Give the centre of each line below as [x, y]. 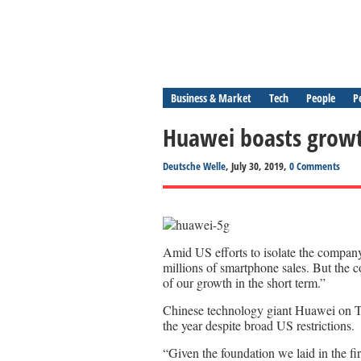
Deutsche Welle [194, 166]
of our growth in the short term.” [244, 282]
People [321, 98]
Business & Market [211, 98]
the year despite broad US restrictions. [259, 325]
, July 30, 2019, [257, 166]
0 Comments [315, 166]
